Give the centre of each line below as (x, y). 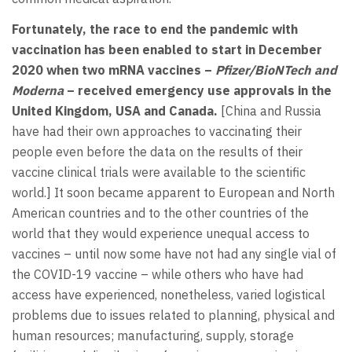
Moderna (38, 90)
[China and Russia (271, 110)
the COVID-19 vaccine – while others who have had (158, 274)
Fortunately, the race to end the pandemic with (155, 29)
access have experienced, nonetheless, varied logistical (169, 294)
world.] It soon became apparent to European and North (173, 192)
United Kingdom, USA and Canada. (116, 110)
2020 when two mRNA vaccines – (114, 70)
